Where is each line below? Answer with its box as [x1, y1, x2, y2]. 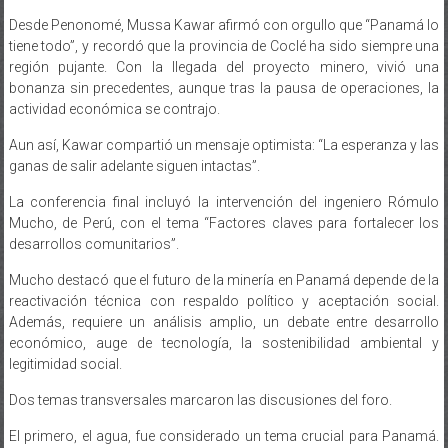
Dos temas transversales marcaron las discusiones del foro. [8, 371, 392, 388]
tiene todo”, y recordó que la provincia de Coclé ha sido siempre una [8, 17, 440, 34]
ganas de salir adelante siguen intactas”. [8, 137, 260, 154]
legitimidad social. [8, 335, 122, 352]
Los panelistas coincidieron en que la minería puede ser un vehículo [8, 428, 440, 445]
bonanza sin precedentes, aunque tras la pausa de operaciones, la [8, 59, 440, 76]
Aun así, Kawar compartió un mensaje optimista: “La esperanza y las [8, 116, 440, 133]
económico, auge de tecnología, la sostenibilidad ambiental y [8, 314, 440, 331]
